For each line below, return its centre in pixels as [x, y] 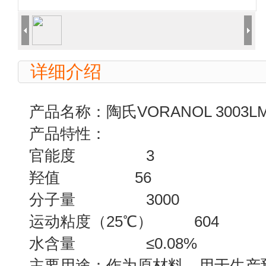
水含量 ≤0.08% [113, 243]
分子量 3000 [104, 199]
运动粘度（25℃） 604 [124, 221]
